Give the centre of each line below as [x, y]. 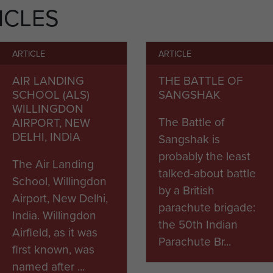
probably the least [204, 156]
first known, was [53, 249]
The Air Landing [53, 164]
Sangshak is [189, 139]
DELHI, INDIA [46, 136]
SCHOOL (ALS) [51, 94]
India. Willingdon [54, 215]
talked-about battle [207, 173]
